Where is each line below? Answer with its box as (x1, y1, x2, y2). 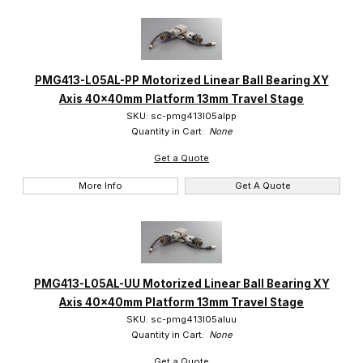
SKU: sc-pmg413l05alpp (126, 110, 237, 122)
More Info (78, 180, 122, 192)
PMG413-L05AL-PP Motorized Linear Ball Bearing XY (34, 74, 329, 88)
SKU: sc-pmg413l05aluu (126, 313, 237, 325)
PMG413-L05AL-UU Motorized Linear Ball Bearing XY (33, 276, 330, 290)
